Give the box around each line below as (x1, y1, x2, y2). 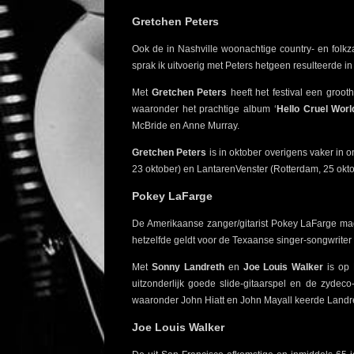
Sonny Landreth (151, 262, 228, 273)
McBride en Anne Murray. (132, 120, 242, 132)
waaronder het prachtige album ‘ (132, 104, 277, 115)
